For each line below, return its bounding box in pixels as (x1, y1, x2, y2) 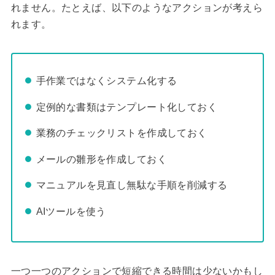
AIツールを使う (36, 205, 106, 217)
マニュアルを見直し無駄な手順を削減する (36, 179, 228, 191)
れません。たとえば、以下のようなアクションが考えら (10, 2, 263, 14)
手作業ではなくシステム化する (36, 75, 177, 87)
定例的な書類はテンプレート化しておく (36, 101, 218, 112)
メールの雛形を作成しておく (36, 153, 167, 165)
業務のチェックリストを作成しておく (36, 127, 207, 139)
